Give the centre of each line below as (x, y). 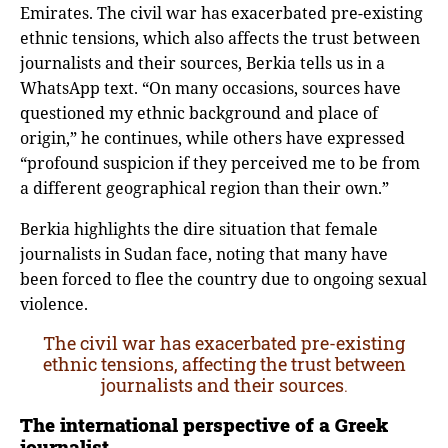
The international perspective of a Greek (204, 425)
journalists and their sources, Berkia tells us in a (202, 62)
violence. (54, 303)
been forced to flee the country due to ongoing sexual (223, 278)
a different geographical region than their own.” (204, 187)
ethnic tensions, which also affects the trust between (220, 37)
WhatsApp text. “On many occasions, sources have (210, 87)
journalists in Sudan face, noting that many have (204, 253)
